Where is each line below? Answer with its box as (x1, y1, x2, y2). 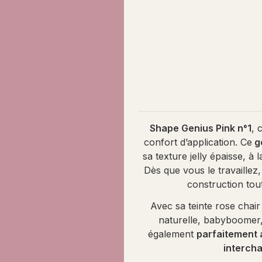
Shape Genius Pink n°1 (150, 122, 251, 134)
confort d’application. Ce (143, 136, 252, 148)
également (147, 227, 196, 240)
